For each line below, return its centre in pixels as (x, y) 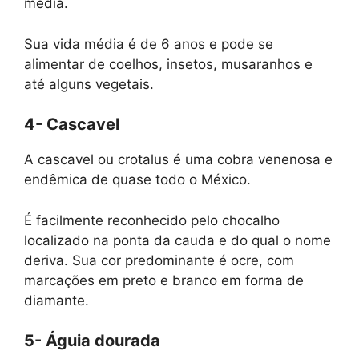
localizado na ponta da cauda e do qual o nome (177, 240)
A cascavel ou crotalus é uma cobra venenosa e (178, 160)
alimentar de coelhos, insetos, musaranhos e (168, 64)
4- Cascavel (72, 125)
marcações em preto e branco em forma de (164, 280)
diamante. (56, 300)
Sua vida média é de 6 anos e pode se (149, 44)
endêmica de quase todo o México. (137, 180)
